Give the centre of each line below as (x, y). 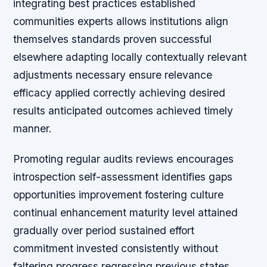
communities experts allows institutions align (121, 21)
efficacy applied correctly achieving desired (119, 93)
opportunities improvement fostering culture (119, 195)
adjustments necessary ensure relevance (113, 75)
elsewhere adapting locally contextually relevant (130, 57)
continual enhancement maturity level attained (126, 213)
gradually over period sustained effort (104, 231)
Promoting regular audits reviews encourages (124, 159)
